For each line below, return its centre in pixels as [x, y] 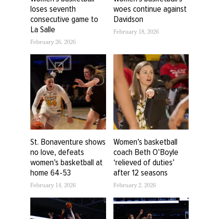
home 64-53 [51, 173]
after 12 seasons [140, 173]
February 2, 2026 [134, 186]
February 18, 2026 [136, 33]
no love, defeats [57, 152]
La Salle [43, 29]
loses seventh [53, 9]
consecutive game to [64, 19]
